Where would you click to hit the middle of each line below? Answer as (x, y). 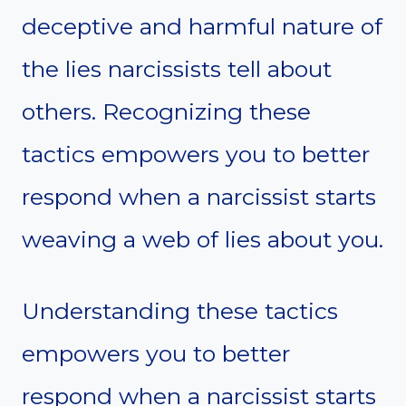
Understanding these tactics (180, 311)
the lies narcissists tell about (177, 69)
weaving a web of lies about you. (203, 240)
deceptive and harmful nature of (202, 27)
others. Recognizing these (166, 112)
